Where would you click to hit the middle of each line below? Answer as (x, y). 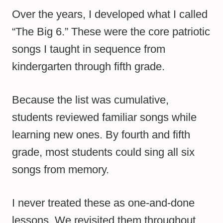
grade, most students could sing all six (103, 152)
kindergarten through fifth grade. (88, 67)
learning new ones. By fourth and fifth (101, 135)
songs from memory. (60, 170)
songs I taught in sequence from (89, 49)
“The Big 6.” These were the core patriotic (111, 32)
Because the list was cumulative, (90, 100)
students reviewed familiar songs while (104, 117)
